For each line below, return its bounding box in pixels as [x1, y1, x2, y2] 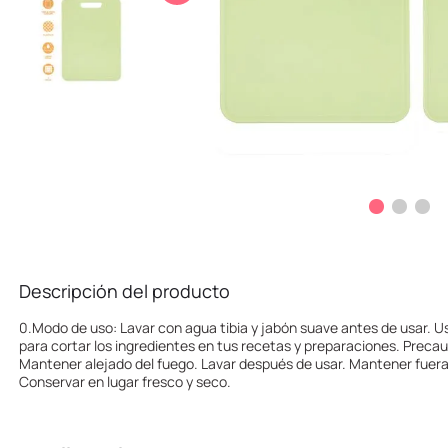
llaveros [184, 2, 231, 20]
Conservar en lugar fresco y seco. [19, 372, 231, 392]
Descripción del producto [19, 279, 230, 304]
